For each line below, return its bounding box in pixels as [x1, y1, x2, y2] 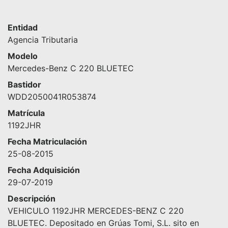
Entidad [8, 22, 38, 33]
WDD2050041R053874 [8, 92, 96, 102]
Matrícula [8, 108, 45, 119]
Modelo [8, 51, 38, 62]
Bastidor [8, 79, 41, 90]
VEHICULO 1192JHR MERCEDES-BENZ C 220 [8, 206, 184, 216]
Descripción [8, 193, 55, 204]
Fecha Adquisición [8, 165, 80, 176]
